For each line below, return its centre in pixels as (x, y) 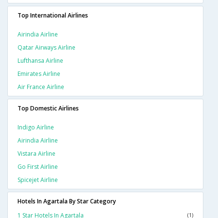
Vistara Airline (36, 153)
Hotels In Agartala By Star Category (67, 201)
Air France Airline (41, 87)
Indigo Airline (36, 127)
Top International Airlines (53, 15)
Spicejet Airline (38, 180)
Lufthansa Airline (40, 60)
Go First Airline (38, 166)
